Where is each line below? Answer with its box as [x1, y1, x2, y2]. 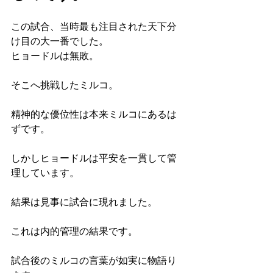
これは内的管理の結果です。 [11, 224, 138, 238]
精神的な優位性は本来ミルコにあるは [11, 107, 177, 121]
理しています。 [11, 165, 79, 179]
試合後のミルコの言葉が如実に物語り [11, 253, 177, 267]
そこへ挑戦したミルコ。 [11, 77, 118, 91]
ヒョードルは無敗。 [11, 48, 99, 62]
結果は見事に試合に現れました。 [11, 194, 157, 208]
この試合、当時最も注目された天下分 [11, 19, 177, 33]
